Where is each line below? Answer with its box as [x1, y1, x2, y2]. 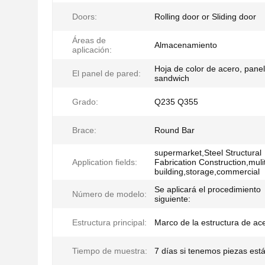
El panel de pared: [72, 69, 141, 78]
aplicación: [72, 45, 112, 54]
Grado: [72, 97, 98, 106]
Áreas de [72, 35, 106, 45]
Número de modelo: [72, 189, 147, 199]
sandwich [154, 73, 189, 83]
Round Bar [154, 125, 195, 135]
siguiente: [154, 194, 190, 203]
